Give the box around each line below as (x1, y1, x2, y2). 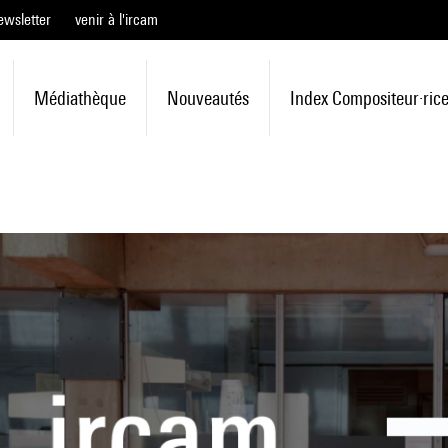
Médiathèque (33, 87, 126, 109)
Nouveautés (166, 87, 249, 109)
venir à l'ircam (75, 10, 158, 29)
